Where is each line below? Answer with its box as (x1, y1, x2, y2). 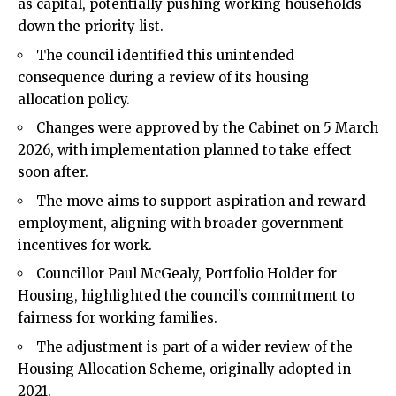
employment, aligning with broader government (18, 214, 344, 232)
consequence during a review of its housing (18, 68, 309, 86)
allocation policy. (18, 90, 130, 108)
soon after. (18, 164, 88, 181)
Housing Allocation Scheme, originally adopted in (18, 360, 351, 377)
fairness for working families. (18, 309, 217, 327)
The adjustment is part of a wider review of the (36, 338, 353, 355)
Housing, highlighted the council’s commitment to (18, 287, 354, 305)
